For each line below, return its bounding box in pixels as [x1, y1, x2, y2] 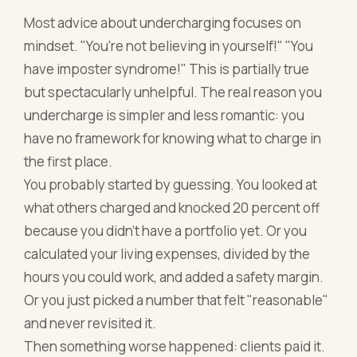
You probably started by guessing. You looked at [24, 175, 318, 194]
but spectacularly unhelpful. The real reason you [24, 82, 323, 101]
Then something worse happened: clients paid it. [24, 336, 326, 355]
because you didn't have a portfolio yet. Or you [24, 221, 308, 240]
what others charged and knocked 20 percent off [24, 198, 320, 217]
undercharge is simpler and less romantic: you [24, 105, 305, 124]
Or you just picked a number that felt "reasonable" [24, 290, 329, 309]
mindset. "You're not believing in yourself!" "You [24, 36, 314, 55]
